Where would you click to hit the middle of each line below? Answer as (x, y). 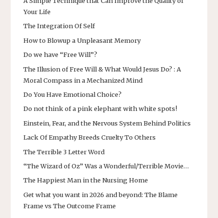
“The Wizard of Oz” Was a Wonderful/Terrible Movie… (106, 166)
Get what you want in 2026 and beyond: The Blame (100, 194)
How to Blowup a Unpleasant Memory (82, 40)
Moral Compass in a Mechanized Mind (83, 80)
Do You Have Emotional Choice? (73, 94)
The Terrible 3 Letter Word (64, 152)
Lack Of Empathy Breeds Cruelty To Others (90, 137)
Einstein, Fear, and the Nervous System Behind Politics (107, 123)
